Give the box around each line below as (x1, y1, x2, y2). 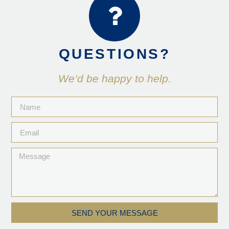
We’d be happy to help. (58, 73, 171, 85)
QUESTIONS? (58, 46, 171, 62)
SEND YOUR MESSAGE (71, 208, 158, 217)
